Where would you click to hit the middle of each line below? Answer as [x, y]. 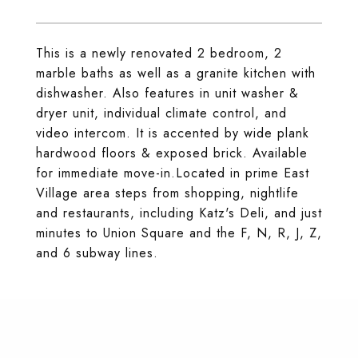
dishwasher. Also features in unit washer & [167, 93]
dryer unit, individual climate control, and [161, 113]
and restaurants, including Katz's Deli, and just [179, 213]
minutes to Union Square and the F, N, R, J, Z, [179, 233]
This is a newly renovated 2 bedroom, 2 [159, 53]
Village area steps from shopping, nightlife [167, 193]
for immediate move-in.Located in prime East [173, 173]
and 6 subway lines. [97, 253]
